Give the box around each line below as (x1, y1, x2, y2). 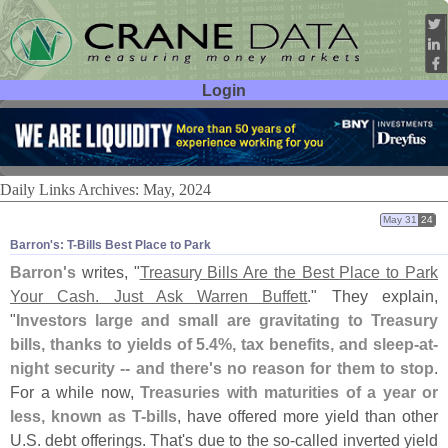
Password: (24, 139, 100, 158)
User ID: (41, 110, 100, 129)
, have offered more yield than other (177, 407, 438, 426)
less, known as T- (10, 407, 146, 426)
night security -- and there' (10, 359, 213, 378)
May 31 (383, 213, 417, 225)
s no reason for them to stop (212, 359, 435, 378)
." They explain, (307, 287, 439, 306)
